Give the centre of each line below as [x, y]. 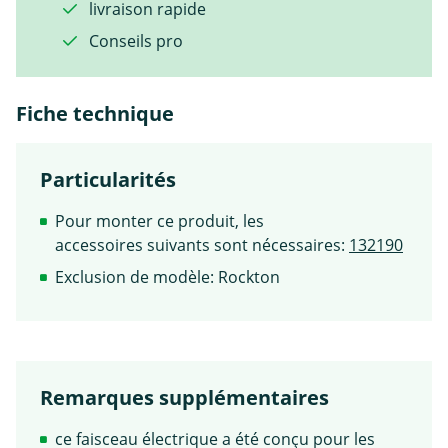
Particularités [108, 179]
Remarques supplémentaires [184, 397]
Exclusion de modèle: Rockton [167, 276]
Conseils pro [134, 40]
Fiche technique [95, 113]
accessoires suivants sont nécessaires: [200, 244]
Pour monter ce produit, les [159, 220]
